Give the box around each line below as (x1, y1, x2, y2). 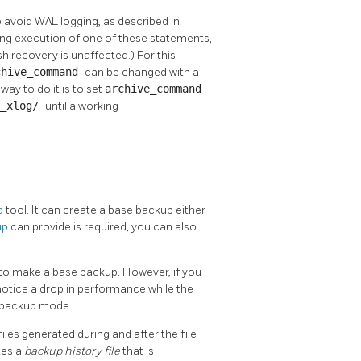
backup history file (24, 343, 122, 358)
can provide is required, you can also (10, 219, 197, 234)
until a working (45, 99, 118, 114)
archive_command (105, 82, 201, 96)
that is (122, 343, 154, 358)
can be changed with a (85, 65, 199, 80)
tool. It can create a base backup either (6, 202, 205, 217)
